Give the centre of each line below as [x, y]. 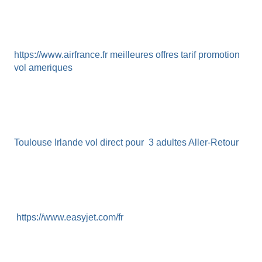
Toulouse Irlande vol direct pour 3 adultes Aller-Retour [126, 142]
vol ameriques [43, 68]
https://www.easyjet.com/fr [69, 217]
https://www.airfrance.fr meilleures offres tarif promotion [127, 55]
